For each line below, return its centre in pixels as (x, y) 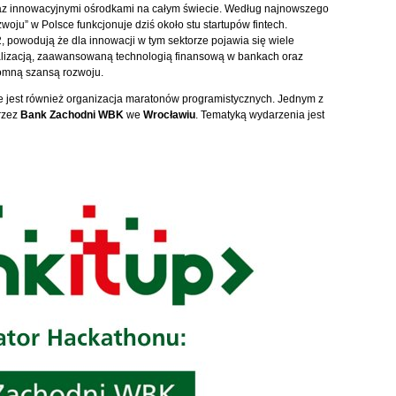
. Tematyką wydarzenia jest (259, 115)
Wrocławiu (169, 115)
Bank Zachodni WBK (72, 115)
